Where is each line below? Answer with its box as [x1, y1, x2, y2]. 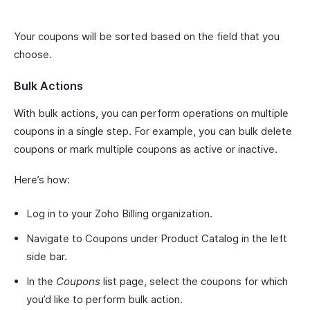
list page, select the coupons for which [100, 275, 288, 288]
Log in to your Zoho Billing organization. [26, 207, 212, 220]
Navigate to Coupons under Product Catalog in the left [26, 232, 287, 245]
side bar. [26, 250, 67, 263]
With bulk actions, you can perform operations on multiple [14, 107, 289, 120]
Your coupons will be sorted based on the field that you [14, 30, 280, 43]
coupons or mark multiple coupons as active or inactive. [14, 143, 277, 156]
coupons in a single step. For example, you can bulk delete [14, 125, 292, 138]
